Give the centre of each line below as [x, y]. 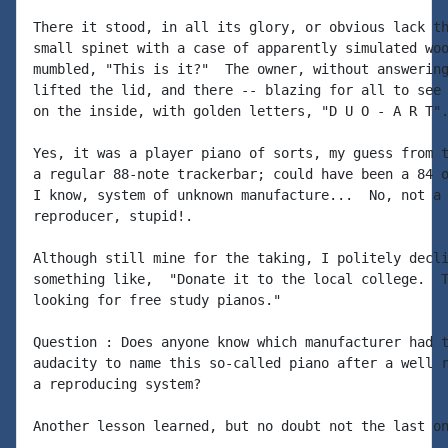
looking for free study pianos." [157, 300]
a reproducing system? [117, 384]
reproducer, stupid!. [113, 216]
